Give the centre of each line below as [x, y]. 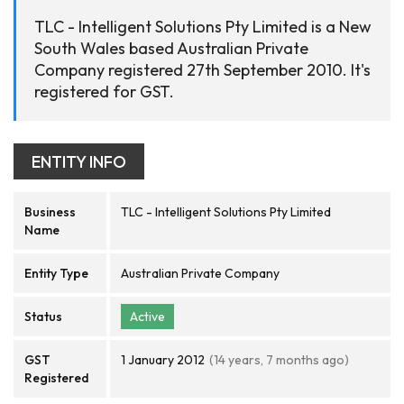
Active [147, 317]
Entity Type [56, 273]
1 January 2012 [163, 360]
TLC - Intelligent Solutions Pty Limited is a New [203, 27]
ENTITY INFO [79, 162]
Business [50, 212]
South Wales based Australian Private [171, 48]
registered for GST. [104, 92]
